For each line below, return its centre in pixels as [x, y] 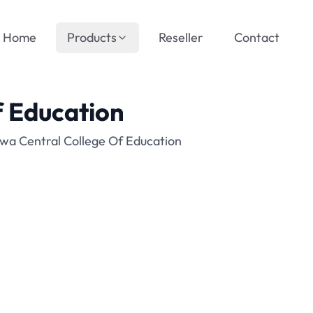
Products [92, 37]
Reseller [181, 37]
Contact [257, 37]
